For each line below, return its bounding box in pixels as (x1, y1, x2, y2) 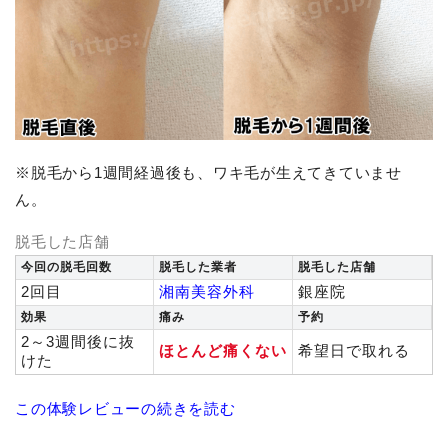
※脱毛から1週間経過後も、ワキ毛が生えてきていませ (15, 163, 403, 181)
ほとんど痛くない (159, 341, 287, 359)
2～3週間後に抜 (21, 332, 135, 350)
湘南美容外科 (159, 282, 255, 300)
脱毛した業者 (159, 259, 237, 274)
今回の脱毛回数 (21, 259, 112, 274)
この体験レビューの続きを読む (15, 399, 236, 417)
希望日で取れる (298, 341, 410, 359)
